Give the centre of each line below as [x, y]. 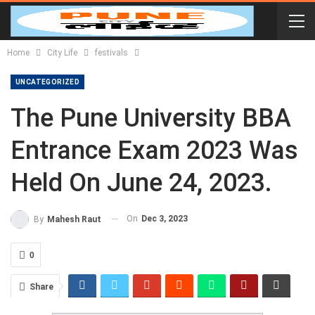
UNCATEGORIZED [48, 82]
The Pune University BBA [151, 118]
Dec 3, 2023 [165, 219]
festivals [111, 53]
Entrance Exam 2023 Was [154, 150]
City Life [62, 53]
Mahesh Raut [74, 219]
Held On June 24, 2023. [141, 183]
